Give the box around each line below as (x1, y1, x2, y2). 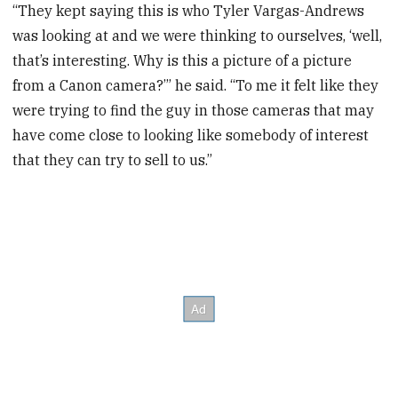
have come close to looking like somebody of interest (12, 126, 370, 145)
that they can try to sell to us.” (12, 151, 213, 170)
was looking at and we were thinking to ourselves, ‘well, (12, 27, 383, 45)
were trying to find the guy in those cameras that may (12, 101, 375, 120)
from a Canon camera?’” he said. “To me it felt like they (12, 76, 379, 95)
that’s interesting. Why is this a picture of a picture (12, 52, 353, 70)
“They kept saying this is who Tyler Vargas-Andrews (12, 2, 365, 20)
